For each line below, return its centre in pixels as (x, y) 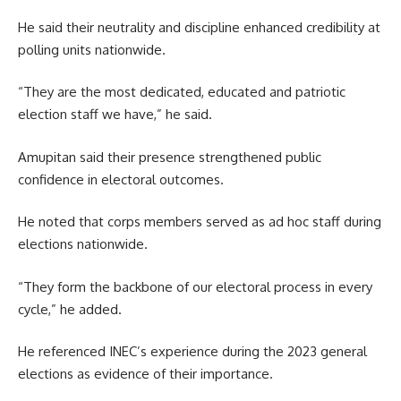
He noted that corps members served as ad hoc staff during (200, 222)
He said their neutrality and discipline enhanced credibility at (199, 27)
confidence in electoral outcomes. (121, 179)
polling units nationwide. (92, 49)
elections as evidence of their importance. (145, 374)
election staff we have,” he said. (115, 115)
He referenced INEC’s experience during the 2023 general (192, 352)
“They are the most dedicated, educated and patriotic (182, 92)
